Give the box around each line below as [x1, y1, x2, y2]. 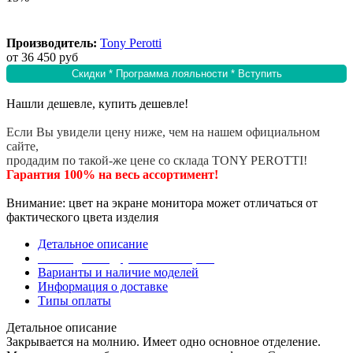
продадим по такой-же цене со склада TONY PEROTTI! [6, 154, 307, 168]
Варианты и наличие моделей [38, 266, 199, 280]
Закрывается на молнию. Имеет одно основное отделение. [6, 335, 321, 349]
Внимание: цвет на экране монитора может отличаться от [6, 196, 318, 210]
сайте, [6, 139, 39, 154]
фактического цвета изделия [6, 210, 158, 225]
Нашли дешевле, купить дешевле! [6, 97, 188, 111]
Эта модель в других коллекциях [38, 251, 214, 266]
